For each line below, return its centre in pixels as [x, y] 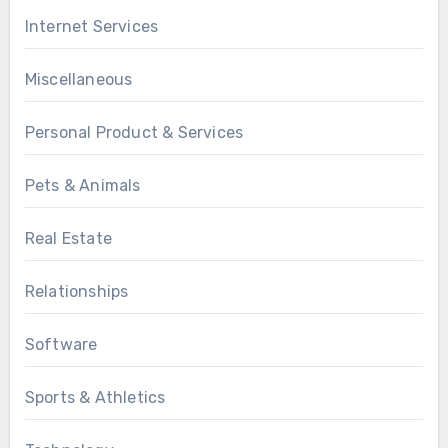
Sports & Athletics [95, 397]
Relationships [76, 291]
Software [61, 344]
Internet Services [91, 26]
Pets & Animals [82, 185]
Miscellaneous [78, 79]
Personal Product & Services [134, 132]
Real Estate [68, 238]
